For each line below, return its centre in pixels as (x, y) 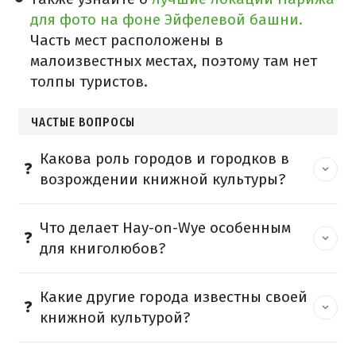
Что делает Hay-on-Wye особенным (165, 228)
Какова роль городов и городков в (164, 159)
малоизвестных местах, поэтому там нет (174, 61)
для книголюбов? (103, 249)
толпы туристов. (89, 82)
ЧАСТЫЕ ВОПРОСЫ (83, 122)
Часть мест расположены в (127, 41)
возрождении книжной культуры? (163, 180)
